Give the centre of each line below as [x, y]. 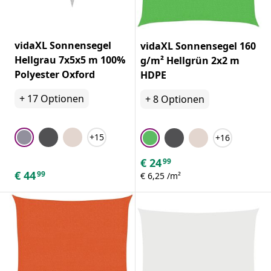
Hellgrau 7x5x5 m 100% [70, 60]
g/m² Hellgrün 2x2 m [190, 60]
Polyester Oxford [55, 74]
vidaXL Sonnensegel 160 [198, 46]
